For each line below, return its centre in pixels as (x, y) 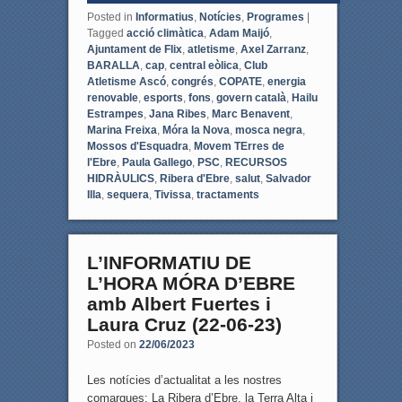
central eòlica (204, 65)
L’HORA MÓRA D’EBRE (191, 283)
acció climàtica (165, 33)
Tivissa (172, 194)
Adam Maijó (239, 33)
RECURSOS (256, 162)
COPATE (240, 81)
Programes (275, 17)
